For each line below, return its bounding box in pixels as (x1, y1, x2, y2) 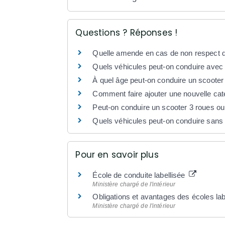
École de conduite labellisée (92, 171, 187, 180)
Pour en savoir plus (75, 149, 159, 161)
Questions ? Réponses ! (75, 26, 178, 39)
